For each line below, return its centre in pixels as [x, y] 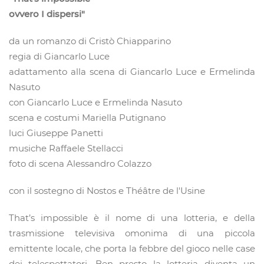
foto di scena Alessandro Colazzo [80, 164]
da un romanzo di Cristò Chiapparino [90, 41]
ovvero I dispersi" [47, 14]
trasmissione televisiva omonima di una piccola [132, 233]
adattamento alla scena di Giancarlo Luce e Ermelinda [132, 72]
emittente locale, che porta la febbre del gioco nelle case [132, 249]
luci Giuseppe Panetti [56, 133]
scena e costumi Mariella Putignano [87, 118]
